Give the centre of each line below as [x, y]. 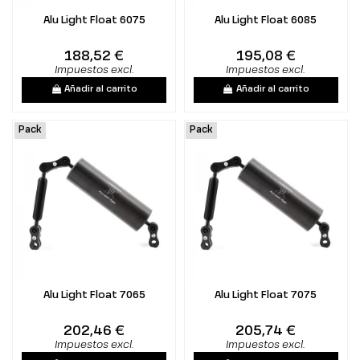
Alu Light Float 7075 [266, 295]
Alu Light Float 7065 [94, 295]
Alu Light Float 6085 [266, 20]
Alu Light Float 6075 [94, 20]
